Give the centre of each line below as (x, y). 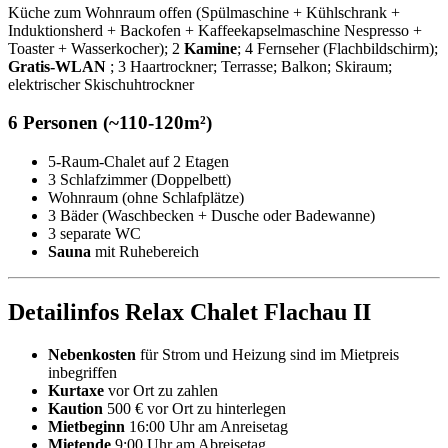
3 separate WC (94, 234)
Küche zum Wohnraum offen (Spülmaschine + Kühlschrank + (204, 12)
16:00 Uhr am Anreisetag (206, 426)
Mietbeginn (86, 426)
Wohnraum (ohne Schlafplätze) (146, 198)
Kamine (210, 48)
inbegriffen (82, 372)
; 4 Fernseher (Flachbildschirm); (337, 48)
